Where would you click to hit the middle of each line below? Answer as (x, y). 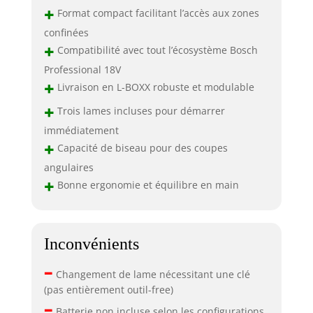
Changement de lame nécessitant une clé (151, 274)
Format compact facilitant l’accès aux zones (156, 13)
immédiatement (81, 131)
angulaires (68, 168)
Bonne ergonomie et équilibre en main (146, 184)
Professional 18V (82, 70)
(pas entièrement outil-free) (108, 289)
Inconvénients (91, 243)
